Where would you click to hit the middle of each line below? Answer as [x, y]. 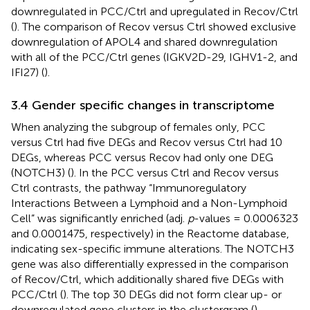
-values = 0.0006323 [246, 218]
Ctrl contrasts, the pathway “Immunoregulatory [129, 188]
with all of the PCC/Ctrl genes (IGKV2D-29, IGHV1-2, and [154, 57]
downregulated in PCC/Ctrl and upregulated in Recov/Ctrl [155, 11]
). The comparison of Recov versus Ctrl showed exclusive [155, 26]
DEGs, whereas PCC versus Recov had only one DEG [142, 157]
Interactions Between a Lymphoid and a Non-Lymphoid [149, 203]
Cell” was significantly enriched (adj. [99, 218]
